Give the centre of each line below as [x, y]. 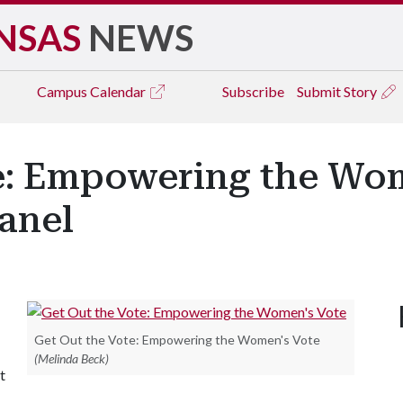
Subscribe [253, 91]
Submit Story [338, 91]
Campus [63, 91]
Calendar [119, 91]
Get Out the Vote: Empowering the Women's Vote [177, 339]
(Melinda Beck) [72, 358]
